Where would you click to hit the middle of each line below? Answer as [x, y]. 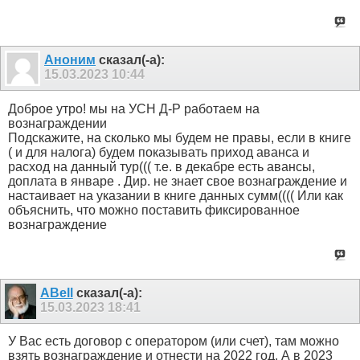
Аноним [70, 60]
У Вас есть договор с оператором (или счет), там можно [174, 341]
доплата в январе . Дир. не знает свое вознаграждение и [178, 181]
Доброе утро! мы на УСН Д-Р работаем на [134, 108]
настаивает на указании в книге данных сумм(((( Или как [176, 195]
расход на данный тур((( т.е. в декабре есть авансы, [162, 166]
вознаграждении [57, 123]
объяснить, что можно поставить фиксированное [154, 210]
